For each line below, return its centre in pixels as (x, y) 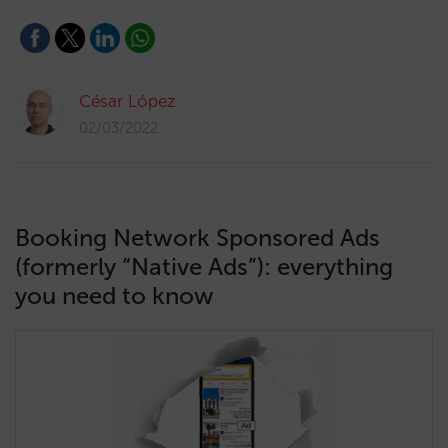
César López (127, 101)
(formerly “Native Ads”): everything (204, 266)
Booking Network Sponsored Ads (197, 237)
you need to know (114, 295)
